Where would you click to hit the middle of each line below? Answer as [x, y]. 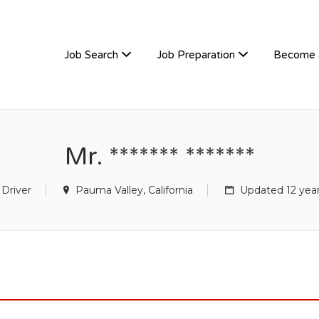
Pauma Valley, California [134, 190]
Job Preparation [196, 55]
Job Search [91, 55]
